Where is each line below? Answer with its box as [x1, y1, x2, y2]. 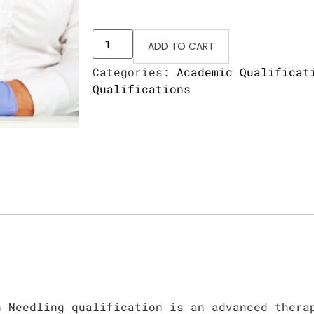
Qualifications [93, 81, 191, 97]
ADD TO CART [148, 39, 215, 54]
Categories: [93, 64, 177, 80]
